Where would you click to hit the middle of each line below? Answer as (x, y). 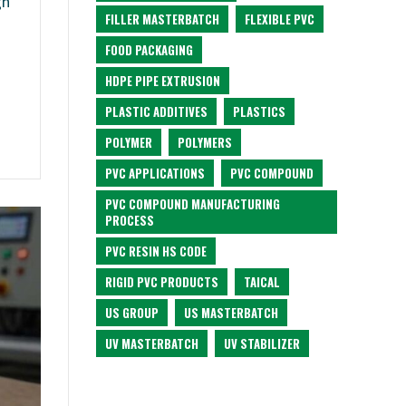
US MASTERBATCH (231, 313)
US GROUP (132, 313)
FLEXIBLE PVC (280, 19)
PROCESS (130, 220)
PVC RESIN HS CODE (156, 251)
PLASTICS (259, 111)
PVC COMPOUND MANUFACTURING (193, 204)
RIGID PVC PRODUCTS (162, 282)
